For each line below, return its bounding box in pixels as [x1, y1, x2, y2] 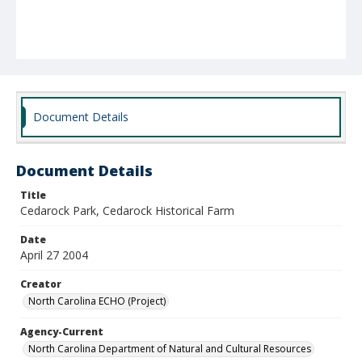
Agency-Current [20, 325, 103, 339]
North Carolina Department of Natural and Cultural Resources [28, 342, 311, 356]
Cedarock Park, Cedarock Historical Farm [20, 203, 234, 218]
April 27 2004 [20, 247, 88, 263]
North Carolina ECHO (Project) [28, 294, 166, 308]
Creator [20, 277, 61, 291]
